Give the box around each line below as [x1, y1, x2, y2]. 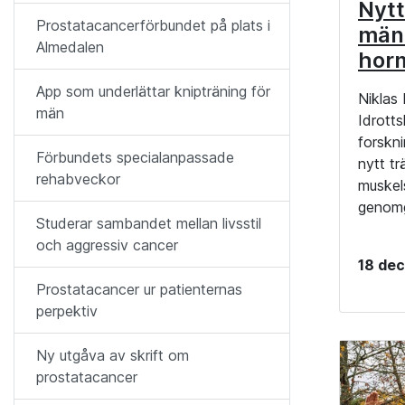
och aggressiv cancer [36, 236, 178, 254]
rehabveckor [36, 170, 120, 188]
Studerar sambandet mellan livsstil [36, 214, 261, 232]
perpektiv [36, 302, 98, 320]
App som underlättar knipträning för [36, 82, 270, 100]
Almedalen [36, 38, 104, 56]
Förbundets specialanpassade [36, 148, 234, 166]
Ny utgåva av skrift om [36, 346, 189, 364]
